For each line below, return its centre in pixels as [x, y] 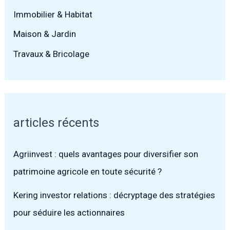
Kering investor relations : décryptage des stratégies [114, 195]
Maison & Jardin [45, 34]
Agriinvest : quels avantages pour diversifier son [106, 154]
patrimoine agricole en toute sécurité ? [88, 172]
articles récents [56, 123]
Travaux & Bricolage [52, 54]
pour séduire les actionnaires [69, 213]
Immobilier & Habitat [53, 15]
